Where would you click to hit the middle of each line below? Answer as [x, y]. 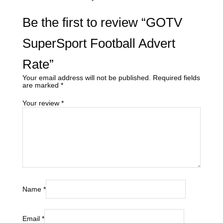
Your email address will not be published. [87, 78]
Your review [42, 103]
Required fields [176, 78]
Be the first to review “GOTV [102, 22]
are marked [42, 85]
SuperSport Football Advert [99, 43]
